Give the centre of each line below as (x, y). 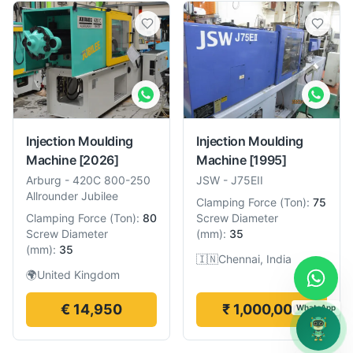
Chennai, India (255, 259)
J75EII (247, 180)
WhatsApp (316, 307)
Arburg (44, 180)
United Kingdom (78, 275)
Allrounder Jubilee (72, 196)
